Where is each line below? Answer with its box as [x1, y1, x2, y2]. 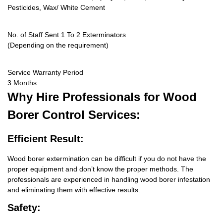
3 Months [7, 79, 37, 87]
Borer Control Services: [7, 108, 140, 122]
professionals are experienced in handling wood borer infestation [7, 175, 210, 184]
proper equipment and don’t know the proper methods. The [7, 165, 193, 173]
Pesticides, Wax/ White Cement [7, 3, 105, 12]
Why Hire [7, 90, 59, 104]
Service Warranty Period [7, 68, 83, 77]
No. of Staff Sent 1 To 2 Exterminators [7, 31, 126, 39]
